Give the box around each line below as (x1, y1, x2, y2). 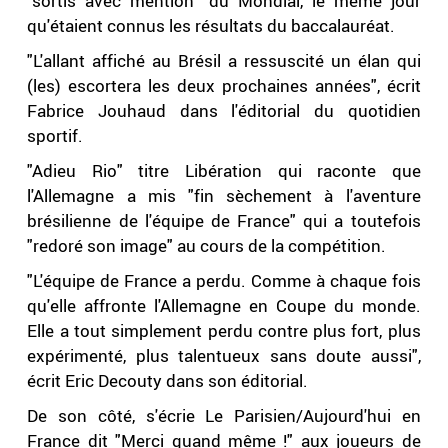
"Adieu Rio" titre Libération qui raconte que (27, 159, 421, 183)
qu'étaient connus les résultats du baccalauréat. (27, 14, 396, 38)
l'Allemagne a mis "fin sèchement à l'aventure (27, 184, 421, 208)
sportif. (27, 124, 84, 148)
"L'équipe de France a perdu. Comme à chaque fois (27, 269, 421, 293)
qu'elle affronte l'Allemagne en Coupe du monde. (27, 294, 421, 318)
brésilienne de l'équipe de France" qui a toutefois (27, 209, 421, 233)
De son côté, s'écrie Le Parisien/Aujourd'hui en (27, 404, 421, 428)
